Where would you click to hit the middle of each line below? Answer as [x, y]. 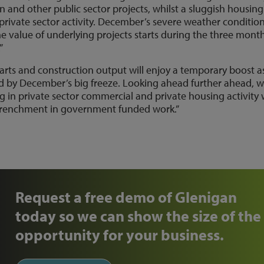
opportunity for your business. [120, 235]
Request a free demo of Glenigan [126, 197]
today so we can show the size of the [138, 216]
